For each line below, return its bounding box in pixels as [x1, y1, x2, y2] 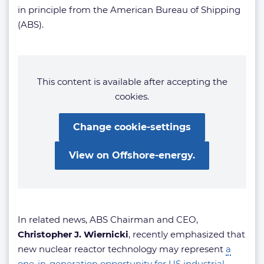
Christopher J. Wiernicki [18, 228, 128, 240]
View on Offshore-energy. [69, 149, 195, 161]
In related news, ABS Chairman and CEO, [18, 213, 198, 225]
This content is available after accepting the [37, 75, 227, 87]
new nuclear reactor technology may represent [18, 243, 226, 255]
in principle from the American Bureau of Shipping [18, 4, 240, 15]
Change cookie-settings [73, 121, 191, 133]
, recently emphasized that [128, 228, 245, 240]
